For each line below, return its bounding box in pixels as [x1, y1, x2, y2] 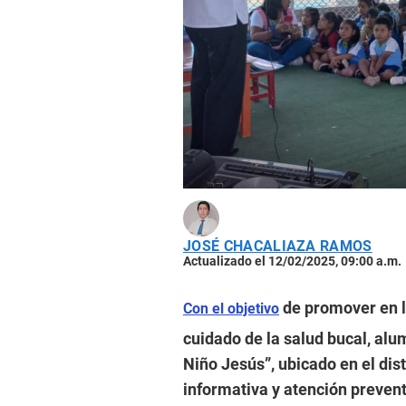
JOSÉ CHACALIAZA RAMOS [183, 237, 372, 256]
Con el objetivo [183, 300, 279, 318]
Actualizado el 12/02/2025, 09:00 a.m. [183, 254, 401, 269]
